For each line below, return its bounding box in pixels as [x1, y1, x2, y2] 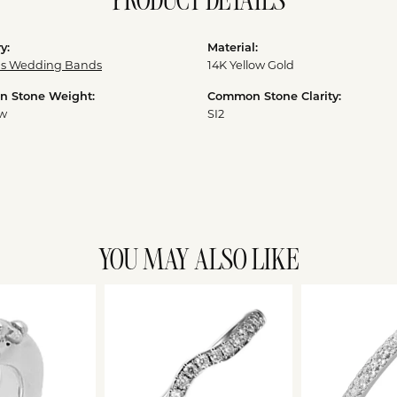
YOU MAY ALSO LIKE [98, 247, 299, 276]
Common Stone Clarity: [207, 91, 341, 103]
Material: [207, 43, 258, 54]
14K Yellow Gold [207, 58, 294, 72]
